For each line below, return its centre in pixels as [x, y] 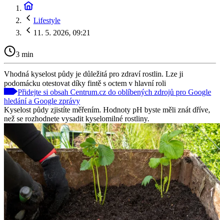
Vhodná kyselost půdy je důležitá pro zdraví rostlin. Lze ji [94, 74]
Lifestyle [47, 20]
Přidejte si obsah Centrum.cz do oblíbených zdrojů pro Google [114, 92]
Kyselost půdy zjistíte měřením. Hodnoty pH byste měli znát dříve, [107, 110]
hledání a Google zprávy [42, 101]
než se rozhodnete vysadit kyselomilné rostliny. [77, 118]
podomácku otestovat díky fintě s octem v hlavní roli [85, 83]
